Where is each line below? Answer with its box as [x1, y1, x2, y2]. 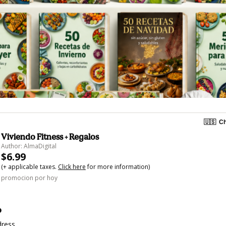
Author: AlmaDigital [1, 142, 56, 151]
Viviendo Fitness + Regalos [1, 132, 99, 142]
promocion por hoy [1, 174, 58, 183]
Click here [58, 162, 86, 172]
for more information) [86, 162, 150, 172]
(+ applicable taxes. [1, 162, 58, 172]
